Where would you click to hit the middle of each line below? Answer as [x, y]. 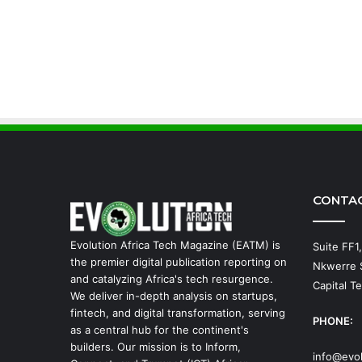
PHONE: [333, 321]
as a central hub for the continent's [160, 330]
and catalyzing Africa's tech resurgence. [172, 279]
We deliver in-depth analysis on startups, [174, 296]
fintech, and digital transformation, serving [178, 313]
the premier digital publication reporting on [179, 262]
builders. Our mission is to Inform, [156, 347]
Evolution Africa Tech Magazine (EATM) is [175, 245]
